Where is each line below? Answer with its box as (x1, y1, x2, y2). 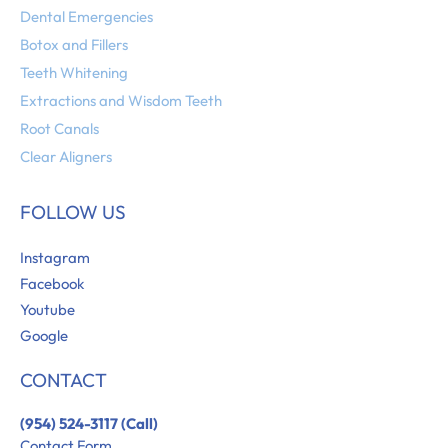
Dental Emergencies (20, 7, 153, 27)
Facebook (20, 274, 84, 294)
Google (20, 326, 68, 346)
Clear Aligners (20, 147, 112, 167)
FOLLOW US (20, 200, 126, 225)
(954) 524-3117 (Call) (20, 414, 158, 434)
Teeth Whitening (20, 63, 128, 83)
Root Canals (20, 119, 99, 139)
